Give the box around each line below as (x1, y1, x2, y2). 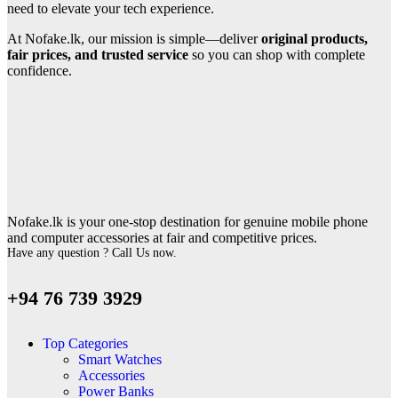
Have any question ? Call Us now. (7, 246, 177, 260)
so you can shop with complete (188, 47, 365, 63)
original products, (261, 31, 368, 47)
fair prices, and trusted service (7, 47, 188, 63)
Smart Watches (78, 351, 162, 367)
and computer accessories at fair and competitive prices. (7, 230, 317, 246)
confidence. (7, 63, 72, 79)
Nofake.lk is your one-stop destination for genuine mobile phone (7, 214, 368, 230)
